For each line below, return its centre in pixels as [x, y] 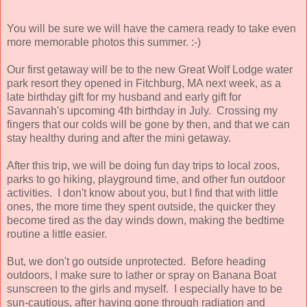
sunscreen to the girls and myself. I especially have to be [145, 288]
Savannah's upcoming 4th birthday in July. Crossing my [142, 110]
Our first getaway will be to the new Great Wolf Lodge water [150, 69]
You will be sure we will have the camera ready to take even [151, 28]
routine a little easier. [58, 234]
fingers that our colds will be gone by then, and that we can [148, 124]
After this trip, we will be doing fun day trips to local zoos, [143, 165]
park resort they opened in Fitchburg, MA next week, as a [144, 83]
